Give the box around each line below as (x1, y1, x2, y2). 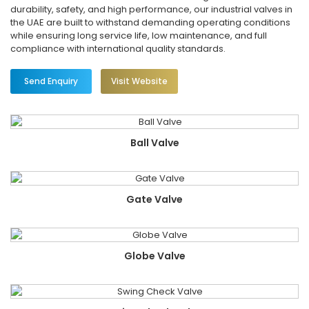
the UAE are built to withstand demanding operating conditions (10, 16, 290, 29)
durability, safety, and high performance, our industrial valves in (10, 3, 292, 16)
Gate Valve (126, 192, 183, 206)
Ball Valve (130, 136, 179, 150)
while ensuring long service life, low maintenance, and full (10, 29, 267, 42)
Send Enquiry (24, 75, 78, 87)
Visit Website (111, 75, 168, 87)
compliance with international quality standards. (10, 42, 226, 55)
